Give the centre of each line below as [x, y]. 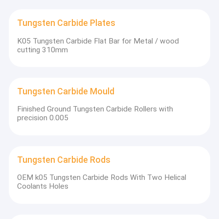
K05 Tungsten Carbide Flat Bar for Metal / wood [98, 41]
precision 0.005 [43, 118]
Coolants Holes [43, 186]
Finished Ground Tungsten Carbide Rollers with [95, 109]
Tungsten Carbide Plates [66, 23]
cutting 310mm [43, 50]
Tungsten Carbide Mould [66, 91]
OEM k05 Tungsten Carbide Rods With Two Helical [102, 178]
